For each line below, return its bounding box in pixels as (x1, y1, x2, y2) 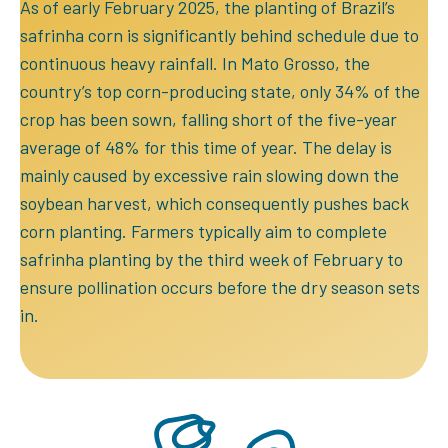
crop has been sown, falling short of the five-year (20, 108, 397, 131)
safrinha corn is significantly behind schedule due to (20, 24, 419, 47)
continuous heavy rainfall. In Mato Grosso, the (20, 52, 370, 75)
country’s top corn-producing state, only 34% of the (20, 80, 420, 103)
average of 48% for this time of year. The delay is (20, 136, 392, 159)
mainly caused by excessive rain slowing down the (20, 164, 399, 187)
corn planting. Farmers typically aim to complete (20, 220, 387, 243)
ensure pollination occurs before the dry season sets (20, 276, 420, 299)
